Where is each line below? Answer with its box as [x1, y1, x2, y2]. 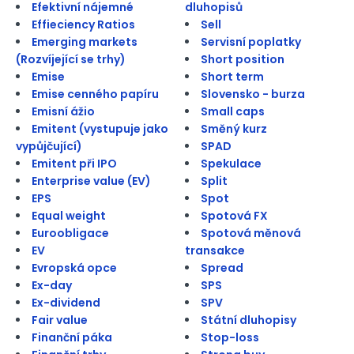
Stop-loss [201, 329, 259, 345]
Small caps [201, 103, 265, 119]
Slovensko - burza [201, 85, 305, 102]
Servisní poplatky [201, 33, 301, 50]
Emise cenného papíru [32, 85, 159, 102]
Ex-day [32, 277, 72, 293]
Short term [201, 68, 264, 85]
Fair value [32, 311, 88, 328]
